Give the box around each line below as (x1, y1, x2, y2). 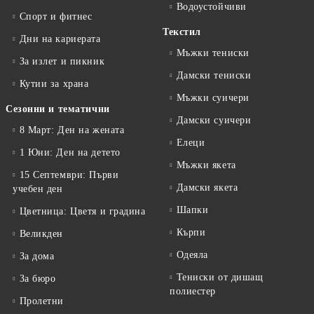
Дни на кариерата (19, 34, 101, 44)
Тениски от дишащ (176, 272, 264, 282)
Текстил (163, 27, 201, 37)
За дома (19, 251, 55, 261)
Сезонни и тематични (6, 104, 110, 114)
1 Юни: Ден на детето (19, 147, 121, 158)
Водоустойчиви (176, 1, 247, 12)
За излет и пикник (19, 56, 105, 67)
